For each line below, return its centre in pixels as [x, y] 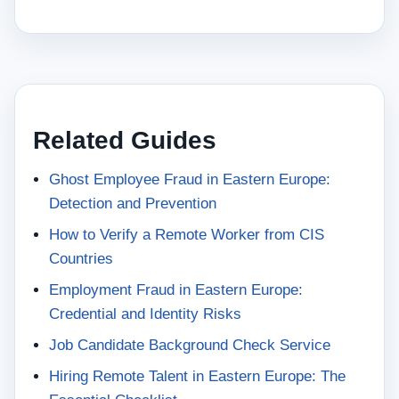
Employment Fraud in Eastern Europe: [176, 290]
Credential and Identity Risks [145, 314]
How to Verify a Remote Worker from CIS [187, 235]
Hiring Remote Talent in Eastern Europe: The [197, 376]
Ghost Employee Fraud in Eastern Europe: [190, 179]
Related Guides [125, 140]
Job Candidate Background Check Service [190, 345]
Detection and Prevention [133, 204]
